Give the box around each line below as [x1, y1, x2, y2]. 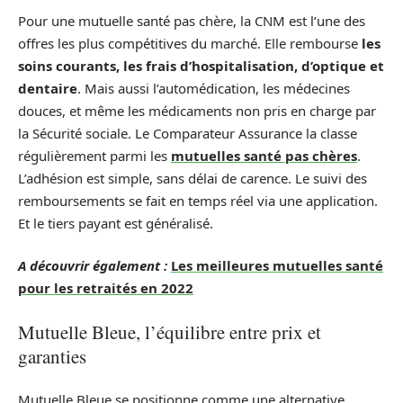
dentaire [18, 78, 77, 97]
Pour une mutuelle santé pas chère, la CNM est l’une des [18, 11, 365, 30]
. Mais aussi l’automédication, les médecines [77, 78, 350, 97]
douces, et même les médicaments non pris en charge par [18, 101, 376, 120]
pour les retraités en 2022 [18, 279, 193, 297]
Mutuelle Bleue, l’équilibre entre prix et [18, 318, 321, 345]
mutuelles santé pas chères [171, 146, 357, 165]
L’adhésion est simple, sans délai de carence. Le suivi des [18, 168, 367, 187]
